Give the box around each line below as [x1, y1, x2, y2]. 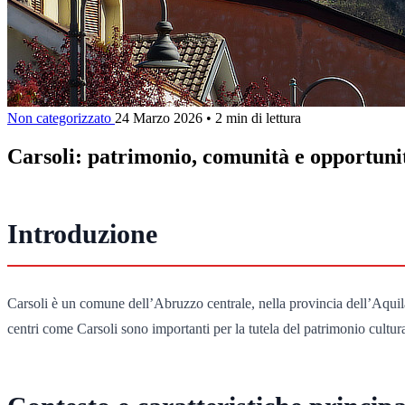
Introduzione [7, 219, 157, 250]
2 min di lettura [215, 109, 301, 126]
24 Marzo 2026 [115, 109, 202, 126]
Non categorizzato [7, 109, 115, 126]
